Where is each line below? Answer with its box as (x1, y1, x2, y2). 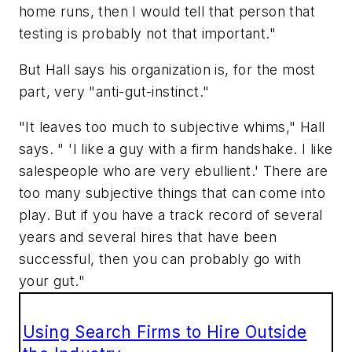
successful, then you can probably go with (19, 251, 302, 268)
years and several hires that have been (19, 229, 277, 246)
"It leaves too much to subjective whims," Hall (19, 119, 325, 136)
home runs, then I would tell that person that (19, 2, 315, 20)
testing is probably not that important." (19, 24, 276, 42)
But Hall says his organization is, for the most (19, 60, 316, 78)
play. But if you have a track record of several (19, 207, 323, 224)
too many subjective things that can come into (19, 185, 325, 202)
